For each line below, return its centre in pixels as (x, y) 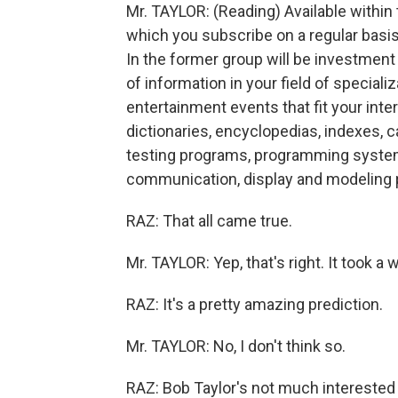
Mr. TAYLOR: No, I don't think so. (236, 346)
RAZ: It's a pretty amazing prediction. (255, 304)
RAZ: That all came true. (209, 221)
